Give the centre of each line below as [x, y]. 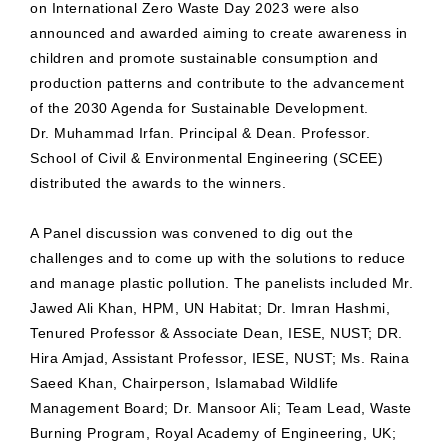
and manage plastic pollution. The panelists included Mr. [221, 283]
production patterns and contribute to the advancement [217, 83]
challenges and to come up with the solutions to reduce [217, 258]
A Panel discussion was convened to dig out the [191, 233]
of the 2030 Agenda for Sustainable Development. [199, 108]
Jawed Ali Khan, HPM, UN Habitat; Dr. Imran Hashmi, [210, 308]
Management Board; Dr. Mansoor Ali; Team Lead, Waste [221, 408]
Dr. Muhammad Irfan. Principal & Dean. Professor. [200, 133]
